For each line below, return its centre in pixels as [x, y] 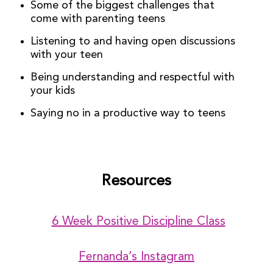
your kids [54, 91]
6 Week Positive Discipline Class [138, 222]
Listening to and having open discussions [133, 42]
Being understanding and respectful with [133, 78]
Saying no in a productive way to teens [128, 114]
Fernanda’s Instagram [136, 257]
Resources [136, 182]
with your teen [67, 55]
